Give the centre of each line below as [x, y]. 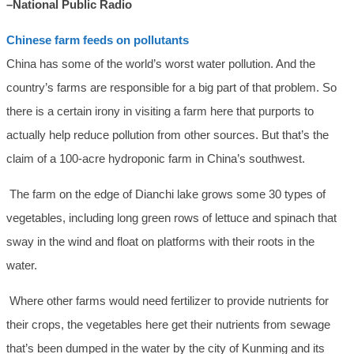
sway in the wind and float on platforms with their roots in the [160, 242]
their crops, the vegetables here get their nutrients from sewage [168, 325]
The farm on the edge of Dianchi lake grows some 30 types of [166, 194]
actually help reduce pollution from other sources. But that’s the [168, 135]
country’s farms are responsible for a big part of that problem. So [171, 88]
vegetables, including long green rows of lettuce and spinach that [171, 218]
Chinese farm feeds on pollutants [98, 40]
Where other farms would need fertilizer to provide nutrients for [168, 301]
